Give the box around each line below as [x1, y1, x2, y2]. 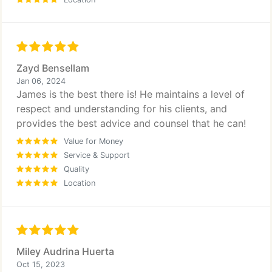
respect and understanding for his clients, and [16, 103, 227, 115]
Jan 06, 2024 [16, 76, 66, 86]
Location [64, 178, 95, 188]
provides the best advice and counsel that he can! [16, 117, 246, 129]
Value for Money [64, 137, 123, 146]
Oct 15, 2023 [16, 260, 65, 269]
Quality [64, 165, 89, 174]
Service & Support [64, 151, 130, 160]
